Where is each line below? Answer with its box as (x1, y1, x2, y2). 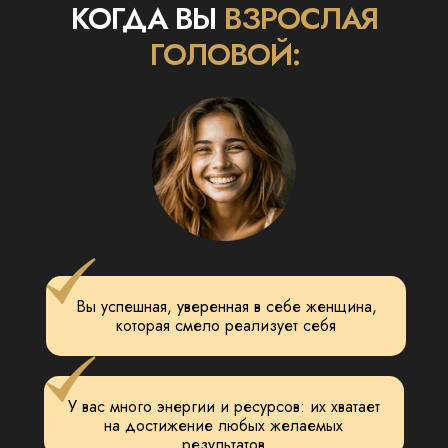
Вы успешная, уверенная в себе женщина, (75, 295, 377, 318)
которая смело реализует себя (116, 314, 336, 337)
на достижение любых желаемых (104, 414, 343, 437)
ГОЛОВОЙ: (149, 33, 300, 76)
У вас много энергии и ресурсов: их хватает (67, 395, 380, 418)
